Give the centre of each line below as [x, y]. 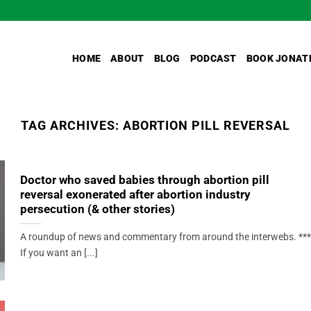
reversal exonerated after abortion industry [135, 195]
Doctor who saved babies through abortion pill [144, 180]
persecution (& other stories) [97, 210]
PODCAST [213, 58]
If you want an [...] [59, 253]
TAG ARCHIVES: [72, 125]
